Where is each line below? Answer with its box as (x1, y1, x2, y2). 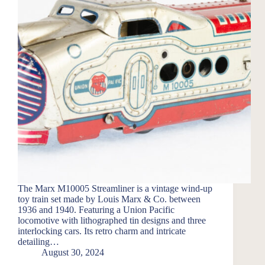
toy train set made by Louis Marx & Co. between (18, 194, 201, 205)
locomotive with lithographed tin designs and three (18, 215, 206, 226)
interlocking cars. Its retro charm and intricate (18, 226, 186, 237)
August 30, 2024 (41, 247, 104, 258)
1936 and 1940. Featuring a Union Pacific (18, 205, 174, 215)
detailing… (18, 237, 59, 247)
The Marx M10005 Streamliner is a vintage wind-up (18, 183, 212, 194)
